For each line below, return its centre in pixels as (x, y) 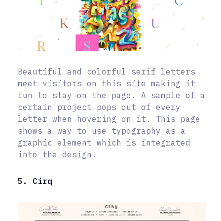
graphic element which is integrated (104, 142)
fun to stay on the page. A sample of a (111, 95)
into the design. (57, 154)
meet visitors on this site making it (107, 83)
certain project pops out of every (99, 107)
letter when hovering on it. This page (109, 119)
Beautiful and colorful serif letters (107, 71)
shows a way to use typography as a (102, 130)
